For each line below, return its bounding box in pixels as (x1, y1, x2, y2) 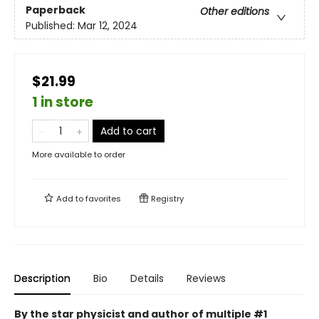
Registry (149, 193, 184, 205)
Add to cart (100, 124, 157, 139)
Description (14, 271, 70, 286)
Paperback (26, 2, 85, 17)
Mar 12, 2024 (78, 18, 137, 33)
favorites (85, 193, 121, 205)
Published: (26, 18, 78, 33)
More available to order (32, 149, 125, 161)
